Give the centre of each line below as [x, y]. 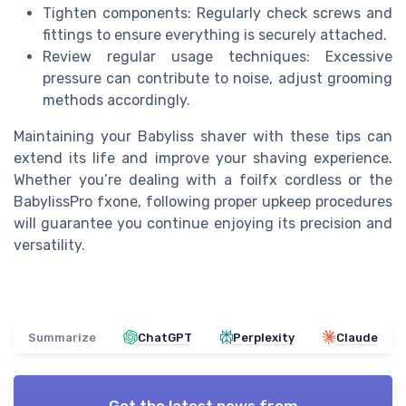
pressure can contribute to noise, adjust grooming [217, 78]
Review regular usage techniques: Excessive [217, 56]
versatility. [49, 245]
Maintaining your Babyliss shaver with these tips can [203, 136]
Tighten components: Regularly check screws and [217, 13]
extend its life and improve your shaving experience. [203, 158]
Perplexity [263, 337]
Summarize [62, 337]
